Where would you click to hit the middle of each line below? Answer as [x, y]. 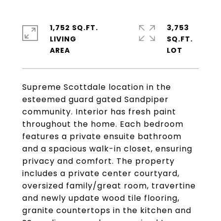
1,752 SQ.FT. [74, 28]
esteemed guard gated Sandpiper [95, 99]
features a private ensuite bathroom [102, 136]
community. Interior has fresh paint [99, 112]
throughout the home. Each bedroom [103, 124]
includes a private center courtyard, [101, 173]
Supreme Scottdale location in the [97, 87]
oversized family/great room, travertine [109, 186]
